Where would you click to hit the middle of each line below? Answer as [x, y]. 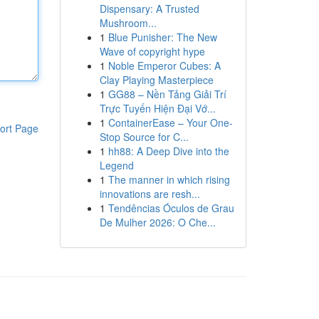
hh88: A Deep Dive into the [168, 151]
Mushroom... [128, 23]
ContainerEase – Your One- [170, 122]
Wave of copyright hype [152, 51]
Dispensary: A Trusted [149, 9]
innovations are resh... [150, 194]
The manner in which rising [169, 179]
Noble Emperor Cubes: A [164, 66]
